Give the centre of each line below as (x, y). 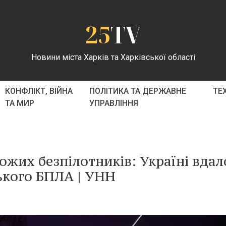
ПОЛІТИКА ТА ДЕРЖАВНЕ (138, 91)
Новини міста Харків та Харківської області (113, 57)
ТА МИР (19, 103)
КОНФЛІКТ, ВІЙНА (39, 91)
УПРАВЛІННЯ (114, 103)
